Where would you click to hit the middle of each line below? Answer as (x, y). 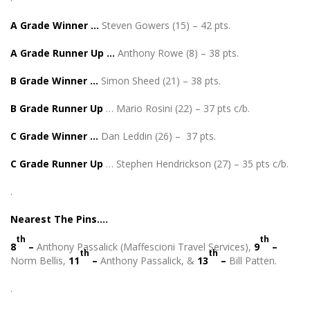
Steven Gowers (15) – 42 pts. (166, 25)
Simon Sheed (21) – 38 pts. (161, 81)
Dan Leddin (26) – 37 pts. (158, 136)
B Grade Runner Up (57, 108)
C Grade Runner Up (57, 164)
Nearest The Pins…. (59, 219)
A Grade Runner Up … (64, 53)
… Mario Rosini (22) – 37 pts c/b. (176, 108)
